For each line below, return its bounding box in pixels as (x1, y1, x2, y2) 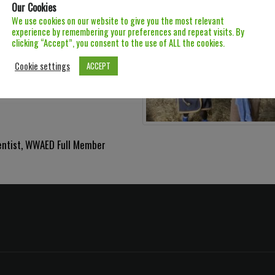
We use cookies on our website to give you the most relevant (12, 14, 224, 27)
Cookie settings (15, 59, 70, 72)
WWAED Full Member (25, 137, 106, 153)
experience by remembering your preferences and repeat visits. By (12, 25, 244, 38)
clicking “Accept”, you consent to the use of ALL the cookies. (12, 36, 225, 49)
